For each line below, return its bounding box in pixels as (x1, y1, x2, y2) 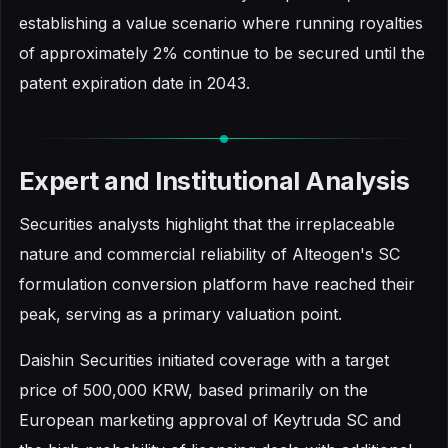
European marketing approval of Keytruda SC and (19, 409, 401, 430)
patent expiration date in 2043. (19, 72, 250, 93)
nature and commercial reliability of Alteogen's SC (19, 244, 400, 265)
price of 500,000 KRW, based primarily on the (19, 379, 368, 400)
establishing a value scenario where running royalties (19, 12, 423, 33)
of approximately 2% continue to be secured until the (19, 42, 425, 63)
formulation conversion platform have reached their (19, 274, 415, 295)
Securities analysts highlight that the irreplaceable (19, 214, 395, 235)
